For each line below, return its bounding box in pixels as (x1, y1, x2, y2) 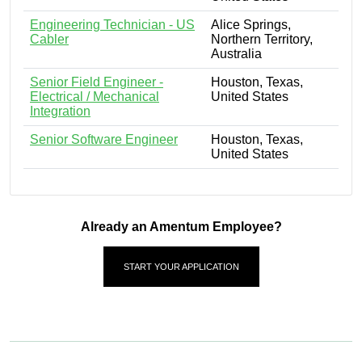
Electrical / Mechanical (30, 89, 159, 103)
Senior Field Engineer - (30, 74, 163, 89)
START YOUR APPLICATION (123, 261, 239, 271)
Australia (211, 46, 262, 61)
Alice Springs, (211, 17, 291, 32)
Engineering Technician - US (30, 17, 195, 32)
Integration (30, 103, 90, 118)
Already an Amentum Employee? (80, 219, 282, 234)
